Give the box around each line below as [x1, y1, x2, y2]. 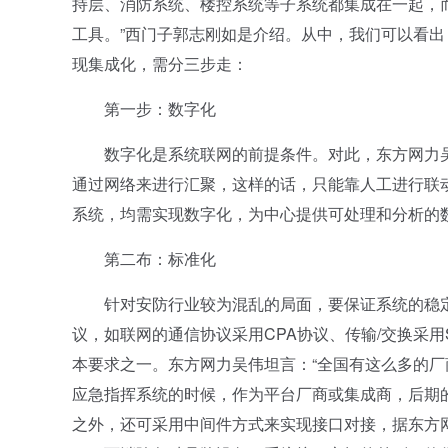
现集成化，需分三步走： [72, 52, 248, 75]
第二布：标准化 [72, 247, 216, 270]
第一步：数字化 [72, 97, 216, 120]
